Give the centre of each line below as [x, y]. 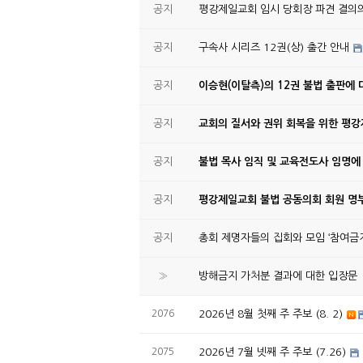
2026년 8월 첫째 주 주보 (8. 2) [271, 314]
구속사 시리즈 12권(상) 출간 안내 [274, 47]
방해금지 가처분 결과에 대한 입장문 [278, 276]
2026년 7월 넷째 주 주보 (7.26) [272, 352]
